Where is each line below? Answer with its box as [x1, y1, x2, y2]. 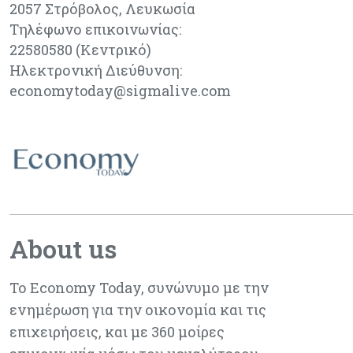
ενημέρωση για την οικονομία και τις [9, 300, 266, 319]
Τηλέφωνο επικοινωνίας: [9, 20, 181, 39]
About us [9, 232, 117, 266]
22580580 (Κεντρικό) [9, 40, 151, 59]
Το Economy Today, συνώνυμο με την [9, 278, 269, 297]
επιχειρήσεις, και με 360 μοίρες [9, 322, 225, 341]
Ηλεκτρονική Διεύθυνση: [9, 61, 182, 80]
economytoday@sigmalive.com [9, 81, 231, 100]
